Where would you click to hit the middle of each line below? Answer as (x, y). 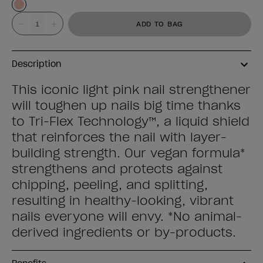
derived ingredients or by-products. (124, 232)
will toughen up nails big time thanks (126, 106)
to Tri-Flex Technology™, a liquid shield (131, 122)
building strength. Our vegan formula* (129, 153)
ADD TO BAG (160, 24)
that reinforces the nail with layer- (119, 137)
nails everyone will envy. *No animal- (127, 217)
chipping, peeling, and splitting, (110, 185)
